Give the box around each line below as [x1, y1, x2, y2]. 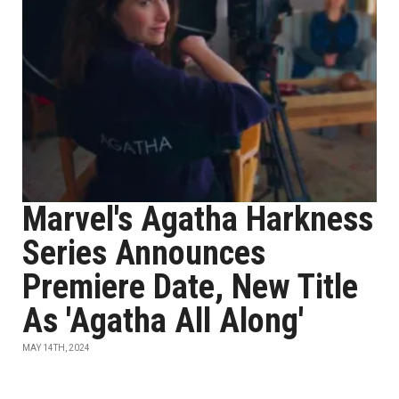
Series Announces [22, 233, 265, 273]
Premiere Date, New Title [22, 267, 358, 306]
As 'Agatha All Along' [22, 301, 304, 340]
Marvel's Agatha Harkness [22, 199, 373, 239]
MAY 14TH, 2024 [22, 343, 90, 353]
